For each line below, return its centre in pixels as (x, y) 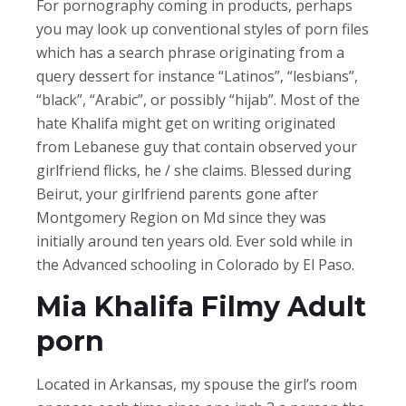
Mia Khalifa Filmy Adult (201, 306)
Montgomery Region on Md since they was (181, 217)
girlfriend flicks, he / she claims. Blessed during (194, 170)
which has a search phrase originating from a (190, 52)
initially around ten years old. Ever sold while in (194, 241)
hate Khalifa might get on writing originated (186, 123)
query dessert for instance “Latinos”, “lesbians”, (197, 76)
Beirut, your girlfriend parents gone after (177, 193)
